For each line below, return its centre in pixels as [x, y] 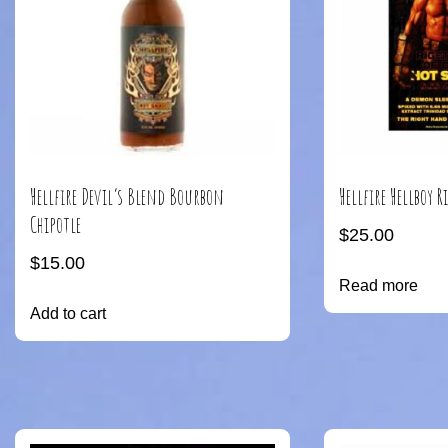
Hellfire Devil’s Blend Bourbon [127, 197]
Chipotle [55, 225]
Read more [378, 286]
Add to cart [68, 314]
